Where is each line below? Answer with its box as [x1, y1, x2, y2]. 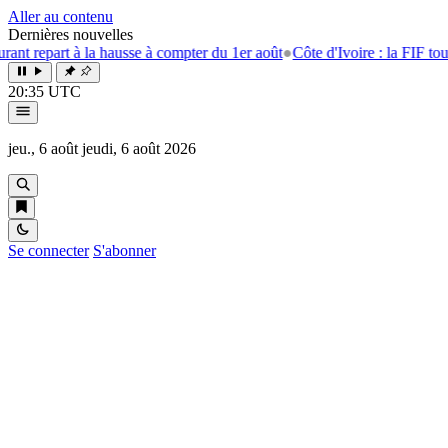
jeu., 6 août [8, 140, 78, 157]
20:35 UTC [8, 83, 81, 100]
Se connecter [8, 242, 89, 259]
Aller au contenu [8, 8, 113, 25]
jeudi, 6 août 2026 [82, 140, 196, 157]
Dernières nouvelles [8, 26, 133, 43]
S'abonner [93, 242, 156, 259]
